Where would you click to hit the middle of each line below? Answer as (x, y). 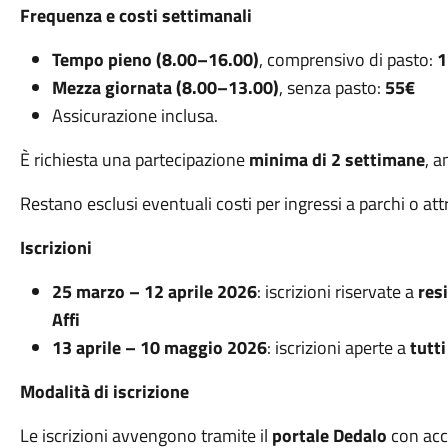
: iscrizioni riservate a (337, 291)
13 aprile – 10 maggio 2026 (159, 347)
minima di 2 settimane (336, 159)
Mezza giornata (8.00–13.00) (165, 87)
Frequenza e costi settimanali (135, 15)
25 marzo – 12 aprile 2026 (154, 291)
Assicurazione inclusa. (134, 115)
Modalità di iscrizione (104, 391)
